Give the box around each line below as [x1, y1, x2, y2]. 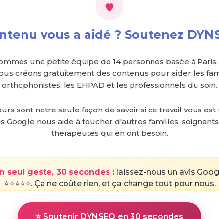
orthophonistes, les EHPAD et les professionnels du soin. [2, 80, 217, 89]
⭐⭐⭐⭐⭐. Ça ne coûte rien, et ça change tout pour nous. [3, 179, 216, 188]
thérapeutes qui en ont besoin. [51, 129, 168, 138]
